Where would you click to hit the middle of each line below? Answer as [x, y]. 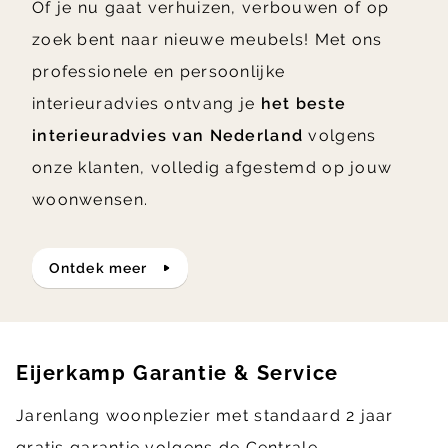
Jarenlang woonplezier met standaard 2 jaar [205, 416]
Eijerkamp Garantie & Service [177, 373]
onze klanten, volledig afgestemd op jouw [212, 168]
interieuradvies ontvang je [146, 104]
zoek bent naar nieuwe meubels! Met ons [207, 40]
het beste [303, 104]
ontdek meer [104, 268]
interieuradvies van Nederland [168, 136]
